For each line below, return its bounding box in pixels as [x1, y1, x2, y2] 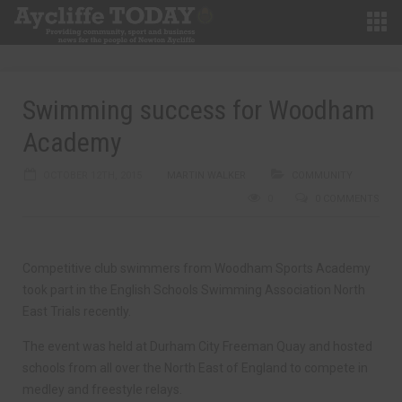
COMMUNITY [292, 170, 353, 181]
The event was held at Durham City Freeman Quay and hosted [22, 339, 372, 354]
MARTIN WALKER [167, 170, 246, 181]
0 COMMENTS [315, 193, 380, 205]
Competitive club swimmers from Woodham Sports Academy [22, 261, 371, 275]
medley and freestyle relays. [22, 382, 182, 397]
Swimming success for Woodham [22, 94, 375, 126]
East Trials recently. [22, 304, 131, 319]
